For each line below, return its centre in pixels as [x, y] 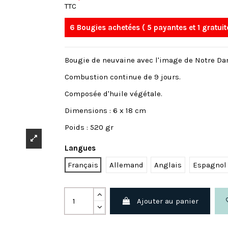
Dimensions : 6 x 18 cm [105, 111]
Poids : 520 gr [89, 127]
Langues [80, 148]
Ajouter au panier [168, 201]
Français [83, 165]
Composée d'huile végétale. [113, 94]
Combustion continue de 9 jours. [123, 77]
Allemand [126, 165]
